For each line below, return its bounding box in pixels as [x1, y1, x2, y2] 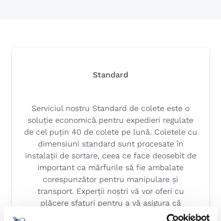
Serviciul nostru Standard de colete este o [32, 104, 189, 113]
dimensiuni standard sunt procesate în [37, 139, 184, 148]
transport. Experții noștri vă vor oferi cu [37, 186, 184, 196]
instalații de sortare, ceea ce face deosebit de [25, 151, 196, 160]
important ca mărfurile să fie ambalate [37, 163, 184, 172]
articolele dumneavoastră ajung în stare [36, 210, 185, 220]
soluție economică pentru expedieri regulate [28, 115, 193, 125]
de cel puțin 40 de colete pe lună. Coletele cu [24, 127, 197, 137]
